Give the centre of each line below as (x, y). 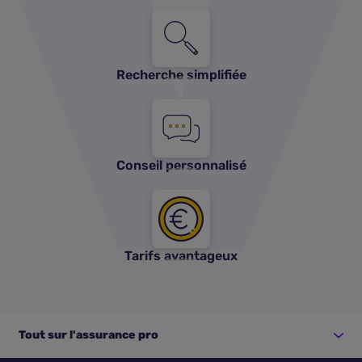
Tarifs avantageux (181, 256)
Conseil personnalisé (181, 165)
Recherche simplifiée (181, 75)
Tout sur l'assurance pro (88, 335)
